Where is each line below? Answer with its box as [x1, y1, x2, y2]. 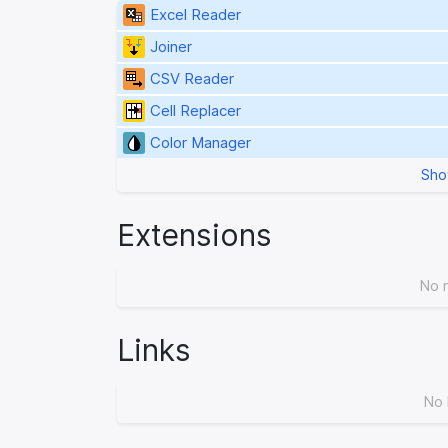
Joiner [149, 37, 192, 56]
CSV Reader [149, 69, 234, 88]
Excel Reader [149, 5, 241, 24]
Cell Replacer [149, 101, 241, 120]
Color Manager [149, 133, 251, 152]
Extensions [117, 216, 272, 253]
